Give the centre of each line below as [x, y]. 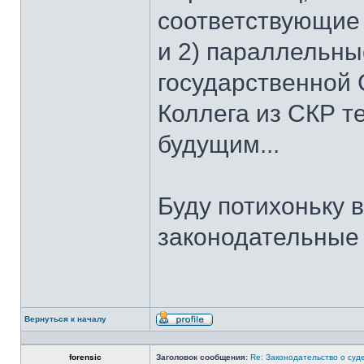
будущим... [219, 144]
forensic [85, 357]
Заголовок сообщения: [202, 357]
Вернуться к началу [65, 319]
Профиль [232, 331]
